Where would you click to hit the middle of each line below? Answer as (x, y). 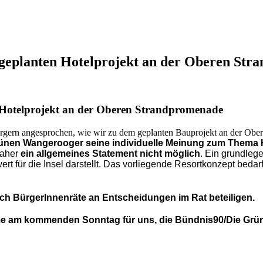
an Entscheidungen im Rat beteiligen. (171, 198)
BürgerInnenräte (50, 198)
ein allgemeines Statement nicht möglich (110, 153)
